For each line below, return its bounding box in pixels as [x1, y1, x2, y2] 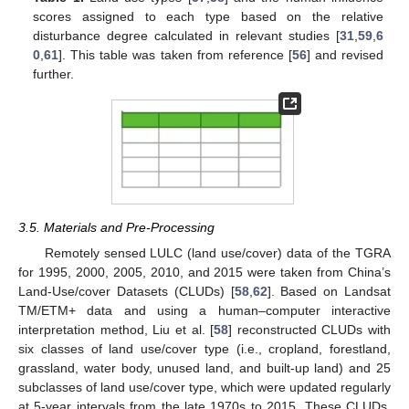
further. [33, 66, 75, 81]
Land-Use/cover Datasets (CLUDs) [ [18, 283, 235, 299]
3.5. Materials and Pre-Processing [18, 219, 215, 235]
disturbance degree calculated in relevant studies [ [33, 27, 340, 43]
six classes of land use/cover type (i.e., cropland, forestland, [18, 341, 391, 356]
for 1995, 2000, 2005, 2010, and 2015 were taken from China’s [18, 264, 391, 279]
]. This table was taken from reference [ [58, 47, 292, 62]
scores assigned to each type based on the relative [33, 8, 383, 24]
